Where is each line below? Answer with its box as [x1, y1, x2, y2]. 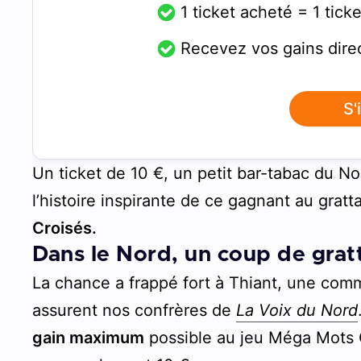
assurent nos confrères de [32, 300, 237, 320]
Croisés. [32, 218, 98, 238]
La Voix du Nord [236, 300, 359, 320]
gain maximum [32, 327, 145, 347]
